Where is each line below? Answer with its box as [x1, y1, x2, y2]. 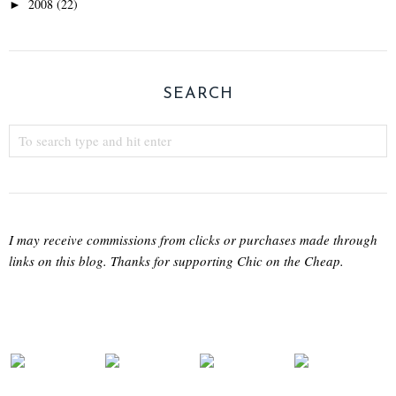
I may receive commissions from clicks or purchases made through [9, 231, 377, 249]
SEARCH [163, 86, 233, 103]
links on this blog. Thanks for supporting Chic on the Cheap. [9, 252, 344, 270]
